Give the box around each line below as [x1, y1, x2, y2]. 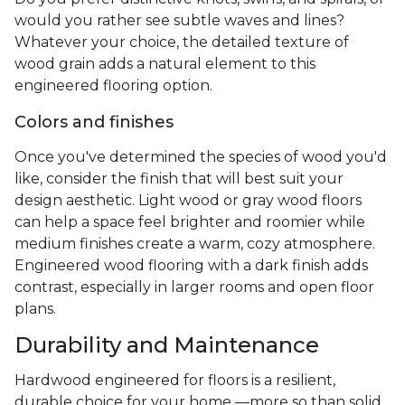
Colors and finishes [14, 112, 174, 133]
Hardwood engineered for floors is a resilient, [14, 372, 335, 390]
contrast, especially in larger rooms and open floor [14, 278, 374, 297]
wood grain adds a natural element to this [14, 55, 316, 73]
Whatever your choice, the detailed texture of [14, 33, 349, 52]
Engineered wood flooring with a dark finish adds [14, 257, 368, 275]
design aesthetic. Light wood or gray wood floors [14, 192, 362, 210]
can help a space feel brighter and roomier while [14, 213, 365, 231]
